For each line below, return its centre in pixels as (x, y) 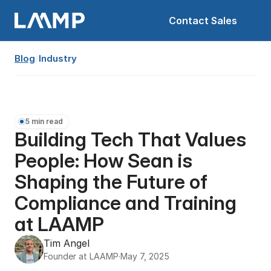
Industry (58, 58)
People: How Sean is (103, 161)
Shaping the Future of (111, 182)
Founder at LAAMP (81, 256)
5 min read (44, 121)
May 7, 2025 (145, 256)
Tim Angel (67, 243)
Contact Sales (203, 21)
